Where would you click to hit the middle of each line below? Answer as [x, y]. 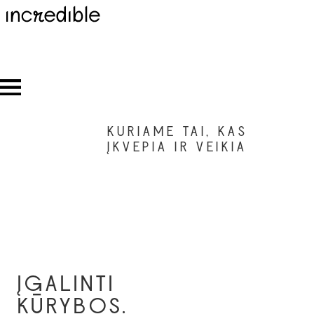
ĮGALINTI [67, 285]
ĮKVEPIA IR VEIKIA [177, 148]
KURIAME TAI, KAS [178, 133]
